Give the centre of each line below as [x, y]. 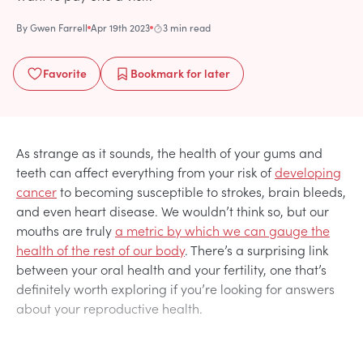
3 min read [187, 27]
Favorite [65, 73]
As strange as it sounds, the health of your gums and [169, 152]
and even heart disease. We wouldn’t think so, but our [173, 210]
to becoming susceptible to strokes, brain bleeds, [201, 191]
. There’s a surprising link [256, 249]
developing [308, 171]
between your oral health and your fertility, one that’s [171, 269]
